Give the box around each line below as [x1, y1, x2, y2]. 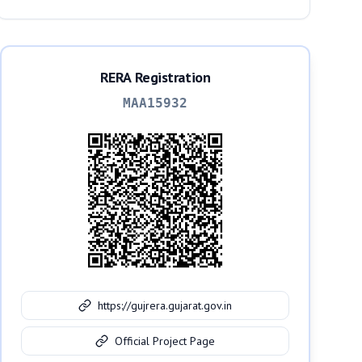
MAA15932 [123, 95, 187, 111]
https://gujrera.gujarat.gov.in [98, 298, 232, 313]
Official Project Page [115, 334, 215, 348]
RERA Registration [99, 68, 211, 86]
